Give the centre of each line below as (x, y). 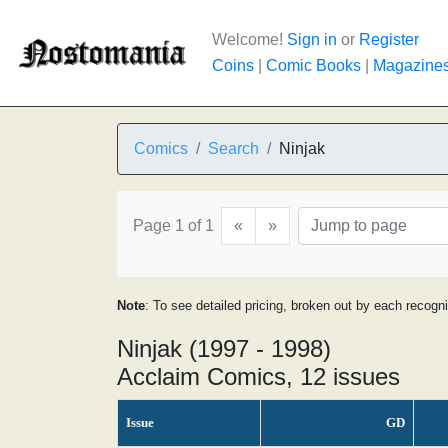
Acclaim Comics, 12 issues (258, 376)
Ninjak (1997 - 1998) (224, 348)
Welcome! (249, 39)
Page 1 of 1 (173, 225)
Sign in (312, 39)
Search (233, 148)
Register (389, 39)
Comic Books (313, 65)
